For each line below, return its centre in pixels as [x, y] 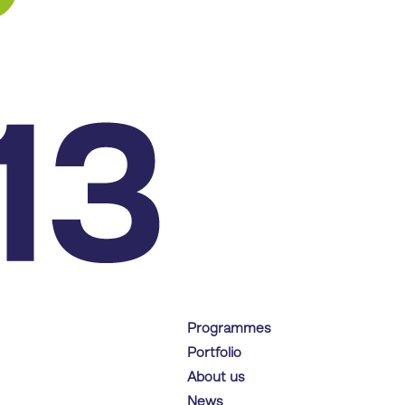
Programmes [230, 329]
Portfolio [215, 353]
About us [217, 378]
